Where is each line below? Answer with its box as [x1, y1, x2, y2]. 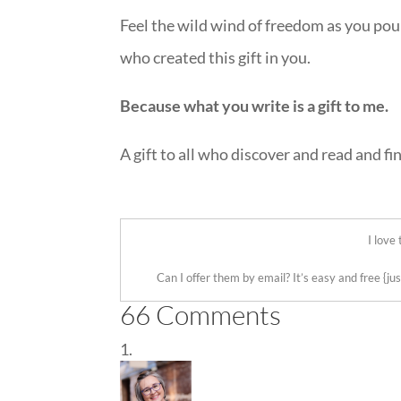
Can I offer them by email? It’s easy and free [156, 270, 380, 285]
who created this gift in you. [120, 47, 311, 67]
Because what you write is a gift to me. [120, 96, 389, 115]
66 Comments [120, 298, 282, 331]
